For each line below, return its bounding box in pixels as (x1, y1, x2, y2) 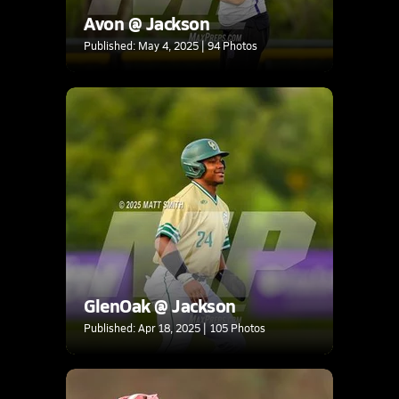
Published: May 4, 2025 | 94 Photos (84, 37, 257, 53)
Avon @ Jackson (84, 10, 210, 36)
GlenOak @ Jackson (84, 292, 236, 318)
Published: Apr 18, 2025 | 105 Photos (84, 320, 265, 335)
